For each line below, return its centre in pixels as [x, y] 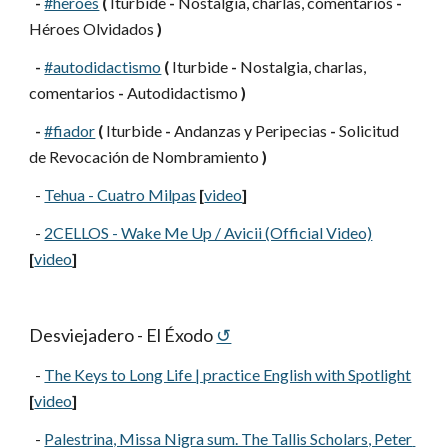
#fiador [70, 130]
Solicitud [368, 130]
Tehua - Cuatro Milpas [120, 194]
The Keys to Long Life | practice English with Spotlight [228, 374]
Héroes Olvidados [93, 28]
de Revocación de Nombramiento [146, 156]
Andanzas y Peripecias [251, 130]
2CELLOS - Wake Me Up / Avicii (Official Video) [208, 232]
